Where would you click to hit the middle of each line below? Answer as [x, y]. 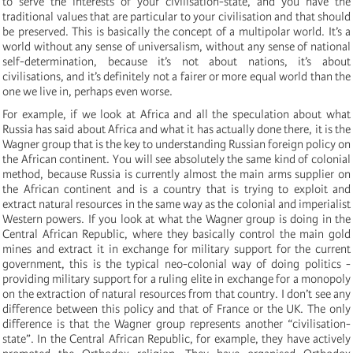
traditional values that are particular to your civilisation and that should [176, 16]
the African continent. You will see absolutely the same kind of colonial [176, 159]
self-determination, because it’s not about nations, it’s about [176, 61]
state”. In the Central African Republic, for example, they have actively [176, 338]
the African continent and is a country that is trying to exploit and [176, 189]
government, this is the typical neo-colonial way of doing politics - [176, 264]
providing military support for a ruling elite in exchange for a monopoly [176, 279]
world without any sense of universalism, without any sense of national [176, 46]
